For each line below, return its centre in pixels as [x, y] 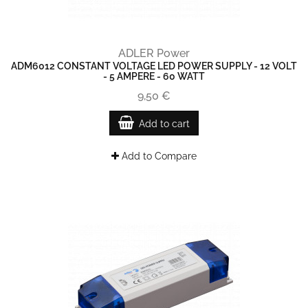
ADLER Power [154, 53]
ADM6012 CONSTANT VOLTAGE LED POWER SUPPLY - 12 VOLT [154, 66]
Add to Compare [158, 156]
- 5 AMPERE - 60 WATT [154, 76]
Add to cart [164, 124]
